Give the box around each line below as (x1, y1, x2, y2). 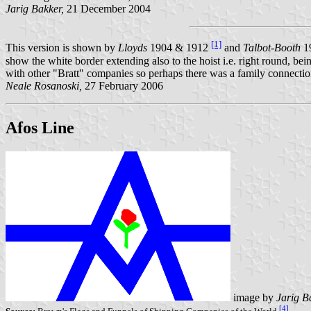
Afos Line (6, 118, 74, 137)
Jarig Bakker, (6, 3, 64, 15)
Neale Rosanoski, (6, 79, 82, 92)
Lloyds (118, 42, 147, 54)
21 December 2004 (64, 3, 151, 15)
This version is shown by (6, 42, 118, 54)
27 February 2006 (82, 79, 163, 92)
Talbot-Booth (243, 42, 301, 54)
